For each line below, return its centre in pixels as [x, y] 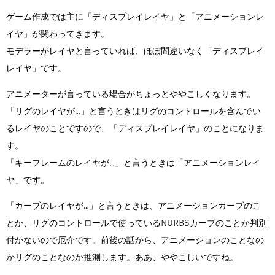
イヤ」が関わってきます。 [58, 34]
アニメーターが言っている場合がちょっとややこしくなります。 [131, 94]
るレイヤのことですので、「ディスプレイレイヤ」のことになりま [135, 129]
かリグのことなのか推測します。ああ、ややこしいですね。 [122, 258]
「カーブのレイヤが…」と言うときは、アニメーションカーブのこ [134, 206]
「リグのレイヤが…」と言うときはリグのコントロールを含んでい [134, 111]
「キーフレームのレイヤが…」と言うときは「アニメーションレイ [134, 163]
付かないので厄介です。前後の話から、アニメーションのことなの [135, 240]
